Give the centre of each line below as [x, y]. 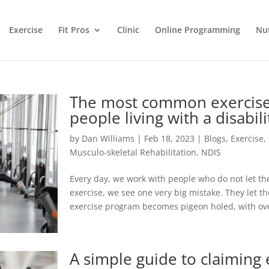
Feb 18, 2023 [170, 138]
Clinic [128, 30]
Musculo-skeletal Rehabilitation [133, 152]
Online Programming [197, 30]
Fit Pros [74, 30]
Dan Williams [108, 138]
